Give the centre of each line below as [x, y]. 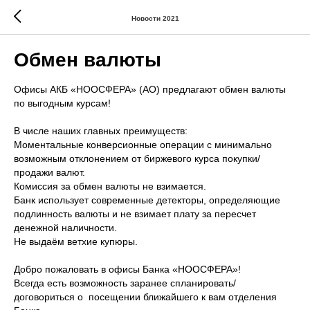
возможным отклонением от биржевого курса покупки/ [137, 158]
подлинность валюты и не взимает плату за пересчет [135, 214]
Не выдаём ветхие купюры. [76, 241]
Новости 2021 [155, 18]
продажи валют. [49, 172]
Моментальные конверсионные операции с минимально [143, 145]
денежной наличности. [65, 228]
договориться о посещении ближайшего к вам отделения [145, 297]
